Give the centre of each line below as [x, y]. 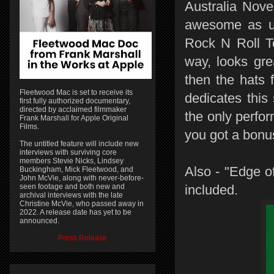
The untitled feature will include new [79, 144]
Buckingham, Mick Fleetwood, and [76, 169]
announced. [39, 221]
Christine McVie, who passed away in [82, 204]
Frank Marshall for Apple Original [74, 118]
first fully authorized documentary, [75, 101]
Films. [29, 127]
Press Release [83, 238]
